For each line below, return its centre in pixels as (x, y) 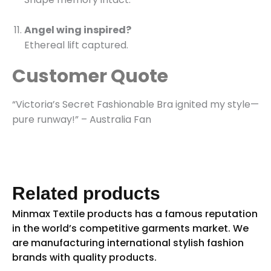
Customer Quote (90, 76)
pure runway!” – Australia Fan (82, 119)
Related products (86, 194)
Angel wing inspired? (78, 30)
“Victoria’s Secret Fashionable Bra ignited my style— (135, 104)
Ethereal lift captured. (76, 45)
